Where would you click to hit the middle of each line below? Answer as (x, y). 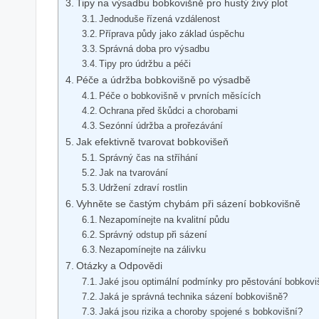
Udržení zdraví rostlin (143, 187)
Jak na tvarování (134, 172)
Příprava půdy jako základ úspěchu (172, 33)
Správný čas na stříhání (149, 157)
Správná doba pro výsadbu (155, 48)
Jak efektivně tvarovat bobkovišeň (152, 141)
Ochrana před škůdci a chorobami (169, 110)
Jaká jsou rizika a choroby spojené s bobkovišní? (201, 311)
